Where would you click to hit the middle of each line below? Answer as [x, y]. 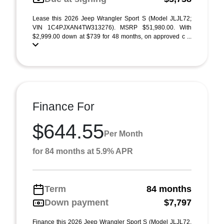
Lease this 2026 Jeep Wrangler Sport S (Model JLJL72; [112, 18]
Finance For [63, 106]
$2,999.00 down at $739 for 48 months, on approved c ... [112, 36]
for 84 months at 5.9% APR [83, 151]
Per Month [123, 133]
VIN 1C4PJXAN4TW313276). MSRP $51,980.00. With [112, 27]
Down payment [76, 202]
